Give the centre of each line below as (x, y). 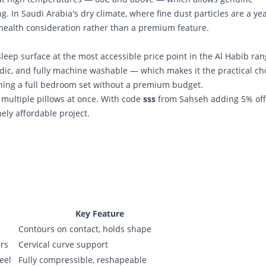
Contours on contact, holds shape (85, 229)
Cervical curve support (63, 244)
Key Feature (99, 213)
